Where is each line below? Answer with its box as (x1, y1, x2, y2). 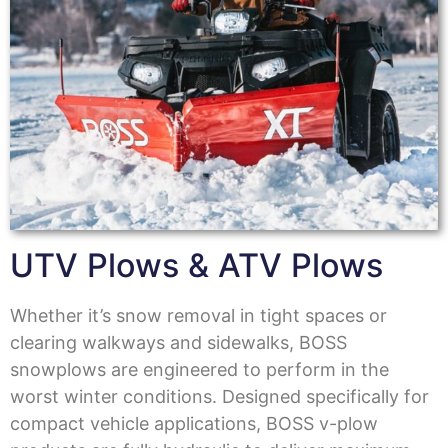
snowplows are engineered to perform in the (10, 359, 389, 381)
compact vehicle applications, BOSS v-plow (10, 413, 378, 435)
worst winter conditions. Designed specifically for (10, 386, 429, 408)
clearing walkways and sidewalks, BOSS (10, 332, 347, 354)
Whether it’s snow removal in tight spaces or (10, 305, 387, 327)
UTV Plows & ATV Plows (10, 246, 383, 286)
